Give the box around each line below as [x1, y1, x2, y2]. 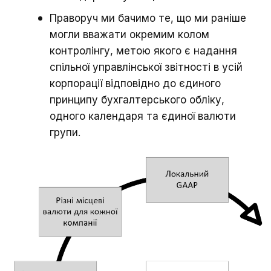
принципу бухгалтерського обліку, [50, 93, 224, 106]
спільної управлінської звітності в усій [50, 60, 243, 73]
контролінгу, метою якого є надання [50, 44, 237, 57]
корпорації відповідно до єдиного [50, 77, 221, 90]
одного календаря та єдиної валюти [50, 109, 236, 122]
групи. [50, 126, 83, 139]
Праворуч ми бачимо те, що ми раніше [50, 11, 246, 24]
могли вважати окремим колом [50, 28, 209, 41]
